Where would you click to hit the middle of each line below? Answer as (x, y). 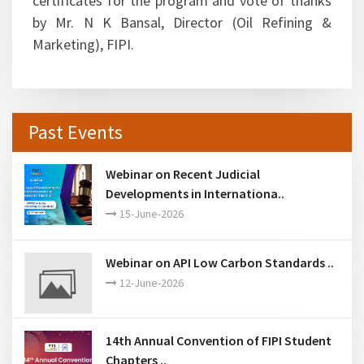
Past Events (76, 132)
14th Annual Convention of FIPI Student (219, 340)
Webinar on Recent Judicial (183, 174)
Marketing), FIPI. (83, 44)
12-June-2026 (150, 283)
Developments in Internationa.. (195, 193)
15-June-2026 (150, 214)
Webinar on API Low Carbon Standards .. (220, 262)
